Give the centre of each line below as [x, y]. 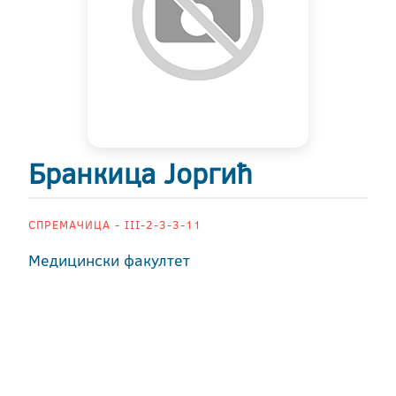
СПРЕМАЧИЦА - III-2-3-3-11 [115, 225]
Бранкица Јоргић [140, 173]
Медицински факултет [109, 260]
